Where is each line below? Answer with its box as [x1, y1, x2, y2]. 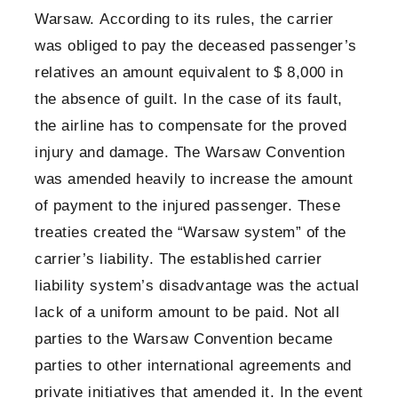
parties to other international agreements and [35, 357, 352, 375]
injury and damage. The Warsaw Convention [35, 144, 345, 162]
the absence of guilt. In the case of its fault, [35, 91, 343, 108]
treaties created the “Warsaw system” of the [35, 224, 346, 242]
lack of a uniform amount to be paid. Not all [35, 304, 339, 322]
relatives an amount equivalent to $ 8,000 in [35, 64, 343, 82]
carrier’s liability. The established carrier [35, 251, 322, 268]
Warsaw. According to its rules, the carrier [35, 11, 334, 28]
